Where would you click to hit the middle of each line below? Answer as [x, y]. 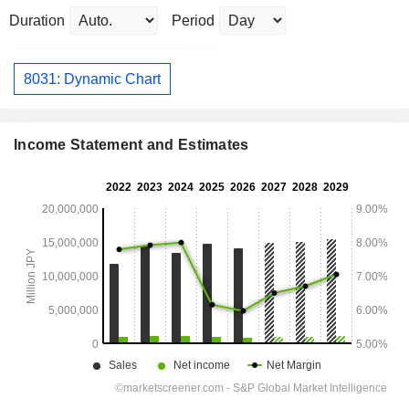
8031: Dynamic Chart [92, 79]
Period [193, 21]
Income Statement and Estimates [131, 145]
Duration [37, 21]
